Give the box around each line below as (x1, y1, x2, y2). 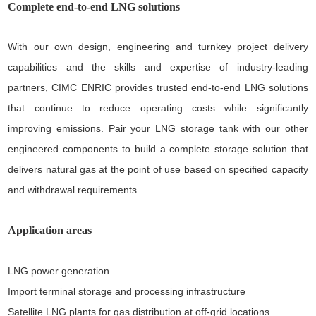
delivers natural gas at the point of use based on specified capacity (8, 163, 308, 175)
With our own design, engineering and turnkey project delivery (8, 40, 308, 52)
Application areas (8, 223, 92, 237)
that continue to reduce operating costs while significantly (8, 102, 308, 114)
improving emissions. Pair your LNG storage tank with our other (8, 122, 308, 134)
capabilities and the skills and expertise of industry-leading (8, 61, 308, 73)
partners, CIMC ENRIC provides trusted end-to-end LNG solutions (8, 81, 308, 93)
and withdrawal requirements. (8, 183, 140, 195)
